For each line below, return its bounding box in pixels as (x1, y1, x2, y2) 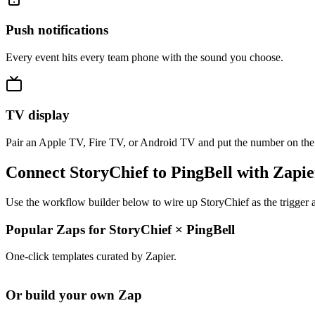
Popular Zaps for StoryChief (6, 221, 175, 237)
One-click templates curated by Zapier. (6, 250, 176, 263)
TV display (6, 108, 70, 123)
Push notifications (6, 22, 108, 37)
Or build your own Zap (6, 288, 142, 303)
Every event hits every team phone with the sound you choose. (6, 51, 283, 63)
